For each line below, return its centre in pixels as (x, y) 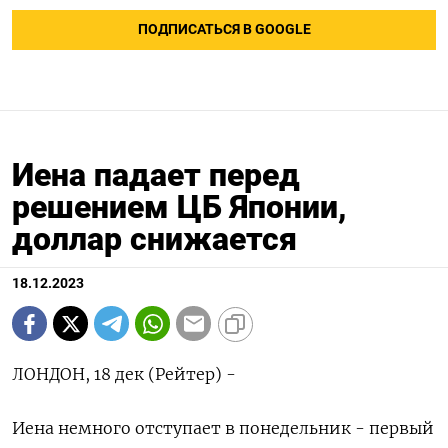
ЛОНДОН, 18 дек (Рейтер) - (124, 374)
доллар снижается (154, 239)
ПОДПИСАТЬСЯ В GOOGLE (224, 30)
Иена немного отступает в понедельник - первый (223, 428)
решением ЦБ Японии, (179, 207)
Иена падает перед (156, 175)
